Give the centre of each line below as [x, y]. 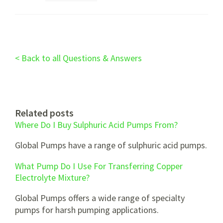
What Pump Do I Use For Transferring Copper [99, 166]
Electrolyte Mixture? [52, 177]
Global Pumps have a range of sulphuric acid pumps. [111, 145]
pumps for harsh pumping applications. [87, 210]
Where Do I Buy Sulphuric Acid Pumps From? [96, 125]
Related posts [44, 113]
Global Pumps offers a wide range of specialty [100, 198]
